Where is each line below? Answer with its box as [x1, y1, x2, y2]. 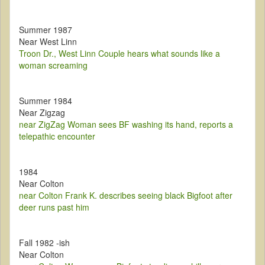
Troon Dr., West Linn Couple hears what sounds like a [19, 47, 220, 60]
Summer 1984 [19, 95, 72, 107]
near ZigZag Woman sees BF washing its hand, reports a [19, 118, 233, 131]
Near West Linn [19, 35, 77, 48]
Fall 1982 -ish [19, 237, 70, 249]
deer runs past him [19, 201, 89, 214]
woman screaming [19, 59, 88, 72]
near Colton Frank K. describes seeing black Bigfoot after [19, 189, 232, 202]
